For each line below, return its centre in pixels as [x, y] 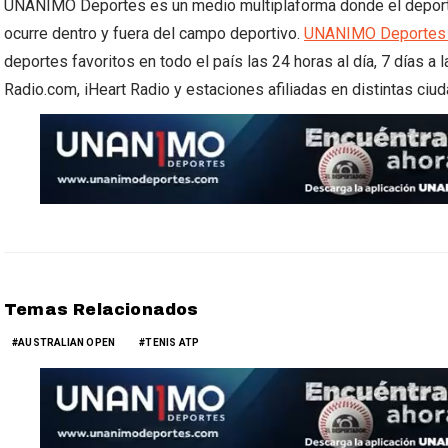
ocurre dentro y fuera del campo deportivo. [154, 33]
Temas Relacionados [101, 309]
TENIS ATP [172, 342]
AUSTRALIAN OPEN [67, 342]
